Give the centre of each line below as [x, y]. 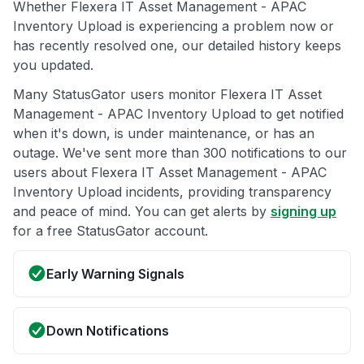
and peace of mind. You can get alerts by [142, 211]
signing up [303, 211]
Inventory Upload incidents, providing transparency [172, 191]
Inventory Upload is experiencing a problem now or [173, 26]
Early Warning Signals [115, 273]
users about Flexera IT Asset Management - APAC [170, 172]
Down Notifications [108, 330]
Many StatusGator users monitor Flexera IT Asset [167, 94]
